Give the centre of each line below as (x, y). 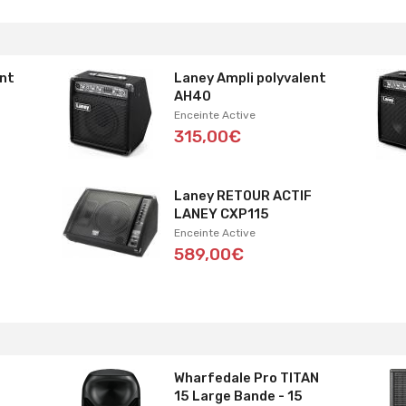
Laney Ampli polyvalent (250, 77)
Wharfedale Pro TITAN (246, 377)
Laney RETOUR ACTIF (242, 195)
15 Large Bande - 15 (238, 396)
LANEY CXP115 (221, 213)
